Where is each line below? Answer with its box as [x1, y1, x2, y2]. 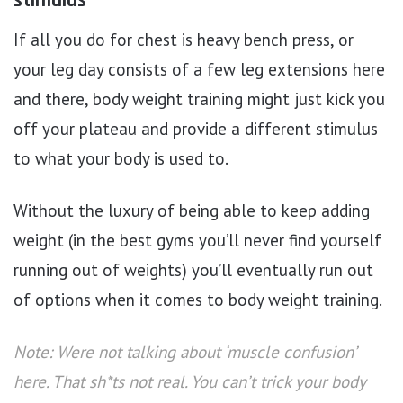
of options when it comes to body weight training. [13, 289, 382, 311]
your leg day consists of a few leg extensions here [13, 58, 385, 81]
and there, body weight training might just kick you [13, 88, 385, 111]
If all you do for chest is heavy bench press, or [13, 29, 354, 51]
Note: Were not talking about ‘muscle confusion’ [13, 341, 355, 363]
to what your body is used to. [13, 148, 228, 170]
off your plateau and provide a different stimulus [13, 118, 378, 140]
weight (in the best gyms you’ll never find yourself [13, 229, 381, 252]
